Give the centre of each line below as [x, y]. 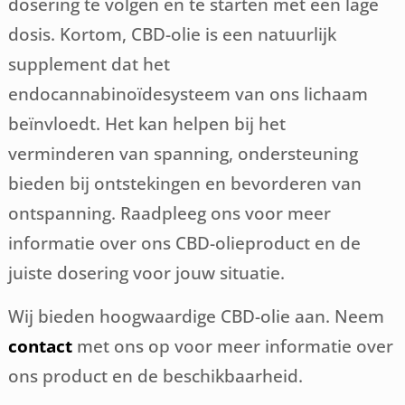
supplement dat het [89, 64]
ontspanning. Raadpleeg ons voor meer [170, 213]
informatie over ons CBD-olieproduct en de [185, 243]
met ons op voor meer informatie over [233, 346]
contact [41, 346]
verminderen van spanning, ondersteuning [184, 153]
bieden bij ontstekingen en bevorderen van [185, 183]
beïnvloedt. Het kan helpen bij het [147, 123]
